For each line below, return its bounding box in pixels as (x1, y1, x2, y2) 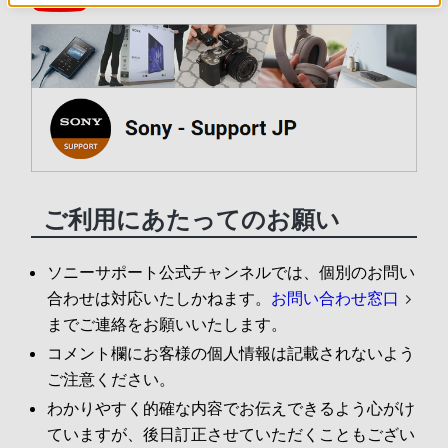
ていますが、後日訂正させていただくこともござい (46, 424, 415, 445)
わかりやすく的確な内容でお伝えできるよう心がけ (46, 398, 415, 419)
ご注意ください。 (46, 369, 175, 390)
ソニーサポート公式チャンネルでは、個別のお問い (46, 262, 415, 283)
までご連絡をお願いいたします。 (46, 314, 287, 335)
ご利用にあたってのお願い (42, 205, 340, 235)
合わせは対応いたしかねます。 (46, 288, 271, 309)
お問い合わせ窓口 (270, 288, 399, 309)
